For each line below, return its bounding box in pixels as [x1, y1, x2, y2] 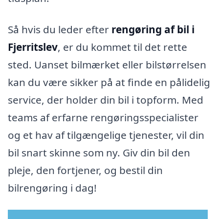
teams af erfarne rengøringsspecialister [8, 110, 198, 124]
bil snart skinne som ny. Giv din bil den [8, 145, 190, 159]
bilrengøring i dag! [8, 180, 97, 195]
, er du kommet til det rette [58, 40, 187, 54]
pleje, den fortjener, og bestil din [8, 163, 163, 177]
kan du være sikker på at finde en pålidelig [8, 75, 210, 89]
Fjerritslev [8, 40, 58, 54]
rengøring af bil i [111, 22, 195, 36]
